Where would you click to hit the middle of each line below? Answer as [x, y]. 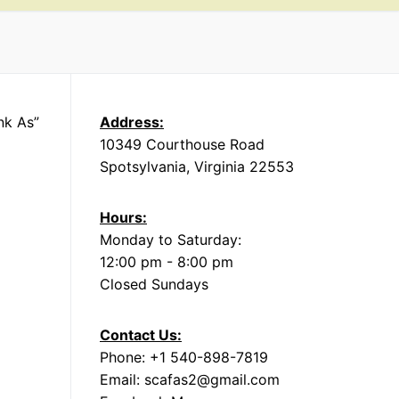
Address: [132, 122]
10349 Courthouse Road [182, 144]
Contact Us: [141, 334]
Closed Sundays [154, 284]
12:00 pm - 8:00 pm [167, 261]
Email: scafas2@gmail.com [190, 379]
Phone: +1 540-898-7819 [184, 357]
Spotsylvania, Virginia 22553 [197, 166]
